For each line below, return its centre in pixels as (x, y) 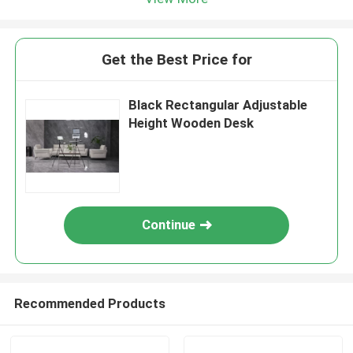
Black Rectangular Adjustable (218, 105)
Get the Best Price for (176, 60)
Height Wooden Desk (191, 123)
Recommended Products (89, 303)
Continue (169, 225)
